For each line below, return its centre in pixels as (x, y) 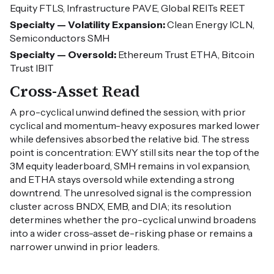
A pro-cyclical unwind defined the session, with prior (128, 112)
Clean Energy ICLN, (210, 25)
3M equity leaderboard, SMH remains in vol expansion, (130, 166)
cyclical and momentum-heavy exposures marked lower (135, 126)
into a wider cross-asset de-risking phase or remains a (131, 233)
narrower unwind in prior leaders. (85, 247)
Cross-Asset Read (75, 91)
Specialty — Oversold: (63, 55)
